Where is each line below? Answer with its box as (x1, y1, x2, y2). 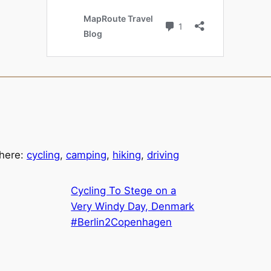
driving (147, 148, 179, 161)
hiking (113, 148, 141, 161)
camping (66, 148, 106, 161)
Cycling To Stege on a (71, 184, 177, 197)
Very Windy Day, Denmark (71, 200, 195, 213)
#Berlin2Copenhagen (71, 216, 172, 229)
